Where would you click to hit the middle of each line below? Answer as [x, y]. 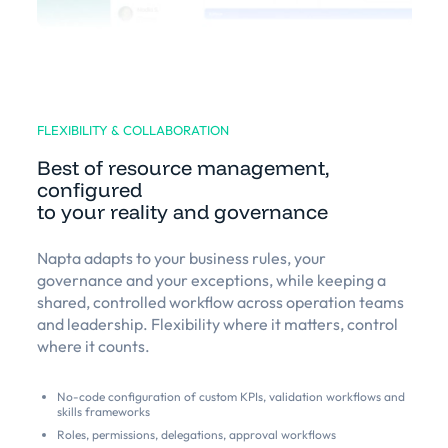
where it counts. [93, 346]
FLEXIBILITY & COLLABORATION [132, 130]
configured [89, 190]
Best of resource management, [182, 168]
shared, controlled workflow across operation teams [220, 302]
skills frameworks [103, 412]
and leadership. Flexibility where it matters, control [217, 324]
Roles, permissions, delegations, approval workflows [196, 435]
